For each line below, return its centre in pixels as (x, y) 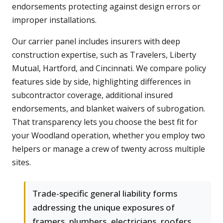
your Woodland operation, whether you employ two (109, 136)
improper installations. (54, 20)
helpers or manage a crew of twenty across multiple (109, 149)
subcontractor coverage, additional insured (92, 95)
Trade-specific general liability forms (105, 194)
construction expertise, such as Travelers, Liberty (104, 55)
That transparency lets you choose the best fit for (105, 122)
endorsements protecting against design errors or (106, 7)
